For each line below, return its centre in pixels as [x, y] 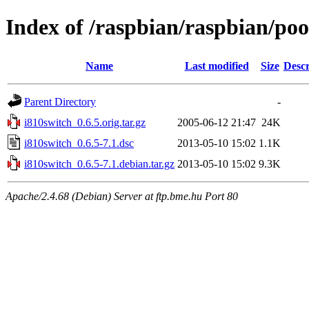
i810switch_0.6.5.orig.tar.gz [85, 122]
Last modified [217, 66]
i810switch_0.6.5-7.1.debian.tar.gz [99, 163]
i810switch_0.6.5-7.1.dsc [79, 143]
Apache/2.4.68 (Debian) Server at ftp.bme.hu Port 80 [122, 196]
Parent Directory [60, 101]
